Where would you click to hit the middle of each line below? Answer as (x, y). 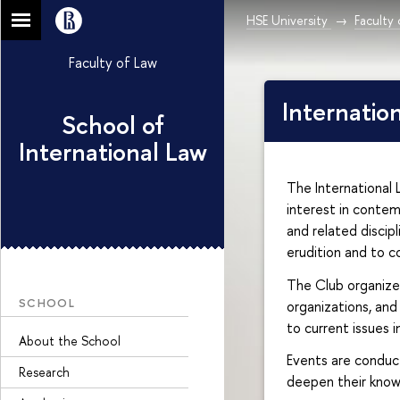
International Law (112, 152)
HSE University (287, 20)
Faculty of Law (112, 62)
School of (112, 125)
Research (44, 371)
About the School (70, 340)
